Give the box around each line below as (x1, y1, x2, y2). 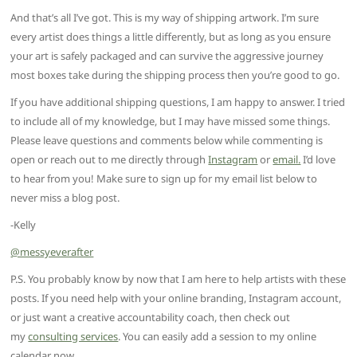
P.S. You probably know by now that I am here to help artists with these (10, 272, 347, 287)
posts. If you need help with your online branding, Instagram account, (10, 291, 342, 306)
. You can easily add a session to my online (118, 329, 317, 344)
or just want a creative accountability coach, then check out (10, 310, 291, 325)
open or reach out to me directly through (10, 152, 209, 167)
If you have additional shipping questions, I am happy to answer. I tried (10, 95, 346, 110)
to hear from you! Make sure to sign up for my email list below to (10, 171, 318, 186)
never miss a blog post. (10, 190, 120, 206)
